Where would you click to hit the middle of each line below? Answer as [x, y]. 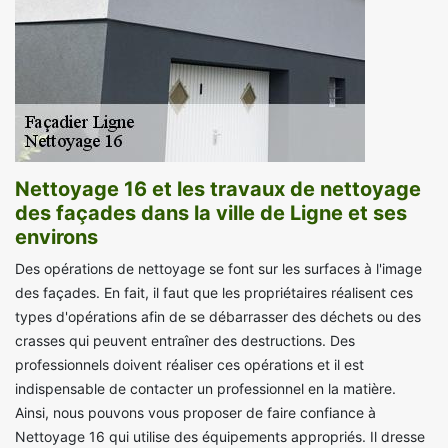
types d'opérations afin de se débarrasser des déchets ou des [218, 317]
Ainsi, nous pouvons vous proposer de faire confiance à [195, 413]
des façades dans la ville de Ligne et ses [211, 213]
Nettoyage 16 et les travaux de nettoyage [218, 189]
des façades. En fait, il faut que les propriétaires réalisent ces [214, 293]
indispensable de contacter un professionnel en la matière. [205, 389]
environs [56, 237]
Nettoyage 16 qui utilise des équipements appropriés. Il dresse [220, 437]
